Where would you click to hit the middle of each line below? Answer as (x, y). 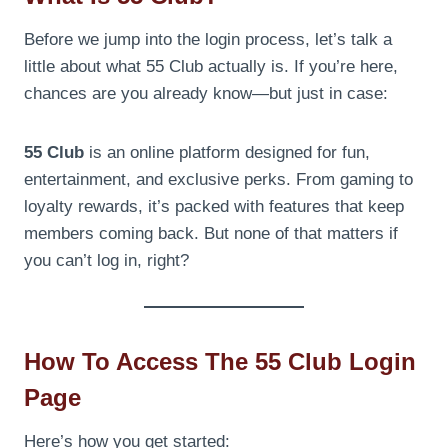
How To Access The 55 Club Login (220, 361)
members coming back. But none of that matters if (211, 233)
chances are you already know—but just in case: (206, 93)
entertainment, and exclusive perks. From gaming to (218, 179)
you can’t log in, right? (106, 260)
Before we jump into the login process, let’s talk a (208, 39)
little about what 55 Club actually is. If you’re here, (211, 66)
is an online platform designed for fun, (227, 152)
